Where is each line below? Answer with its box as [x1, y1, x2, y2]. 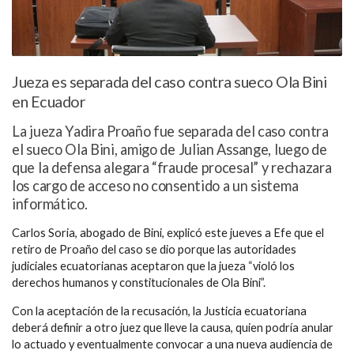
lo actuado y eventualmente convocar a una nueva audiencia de [12, 337, 333, 351]
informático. [12, 195, 88, 213]
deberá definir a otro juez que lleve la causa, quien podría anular [12, 320, 333, 334]
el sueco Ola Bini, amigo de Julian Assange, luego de [12, 141, 327, 159]
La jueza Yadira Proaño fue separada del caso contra [12, 122, 329, 141]
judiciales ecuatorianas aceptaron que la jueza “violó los [12, 259, 295, 273]
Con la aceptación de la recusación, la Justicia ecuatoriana [12, 303, 307, 318]
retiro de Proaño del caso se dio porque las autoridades [12, 243, 296, 257]
